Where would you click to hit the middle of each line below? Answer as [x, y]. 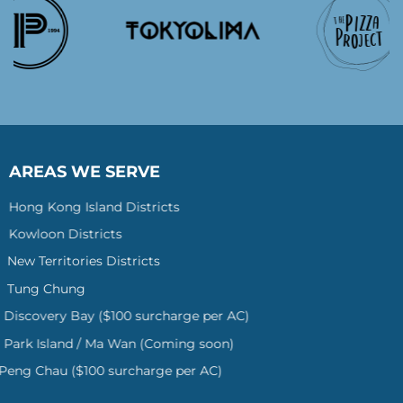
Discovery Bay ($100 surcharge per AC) [131, 316]
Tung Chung [48, 288]
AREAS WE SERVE [84, 171]
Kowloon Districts [65, 234]
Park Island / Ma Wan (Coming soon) [124, 343]
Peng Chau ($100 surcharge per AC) [121, 371]
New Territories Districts [85, 261]
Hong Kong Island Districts [94, 206]
